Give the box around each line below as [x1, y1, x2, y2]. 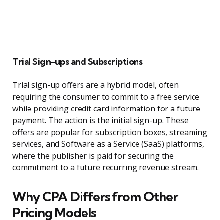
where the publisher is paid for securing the [12, 150, 174, 162]
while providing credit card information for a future [12, 103, 200, 114]
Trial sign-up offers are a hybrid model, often [12, 80, 179, 91]
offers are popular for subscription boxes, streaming [12, 127, 207, 138]
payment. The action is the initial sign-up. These [12, 115, 189, 126]
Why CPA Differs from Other [12, 189, 178, 205]
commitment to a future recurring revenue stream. [12, 162, 199, 173]
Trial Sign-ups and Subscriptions [12, 56, 142, 68]
